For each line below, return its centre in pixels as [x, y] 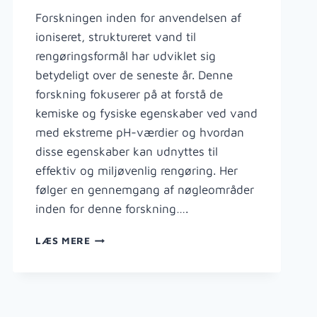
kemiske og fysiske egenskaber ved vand [147, 114]
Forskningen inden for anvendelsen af [139, 18]
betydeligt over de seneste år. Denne [134, 75]
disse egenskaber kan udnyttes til [127, 152]
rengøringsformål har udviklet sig [126, 56]
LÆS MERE [63, 241]
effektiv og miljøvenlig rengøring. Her [137, 171]
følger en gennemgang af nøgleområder [145, 190]
